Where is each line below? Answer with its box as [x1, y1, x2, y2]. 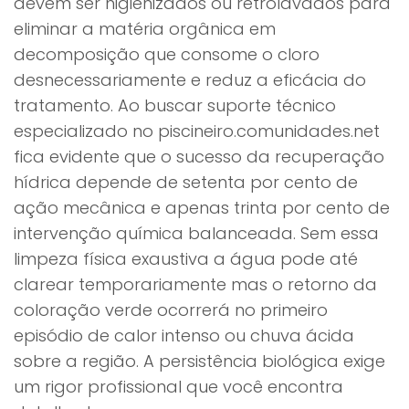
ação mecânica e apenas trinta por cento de [14, 196, 390, 219]
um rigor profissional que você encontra [14, 375, 343, 398]
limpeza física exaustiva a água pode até [14, 247, 358, 270]
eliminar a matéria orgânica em [14, 17, 276, 40]
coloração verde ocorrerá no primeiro [14, 299, 328, 321]
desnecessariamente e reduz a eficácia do [14, 68, 366, 91]
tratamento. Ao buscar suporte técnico [14, 94, 336, 117]
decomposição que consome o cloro [14, 43, 320, 66]
